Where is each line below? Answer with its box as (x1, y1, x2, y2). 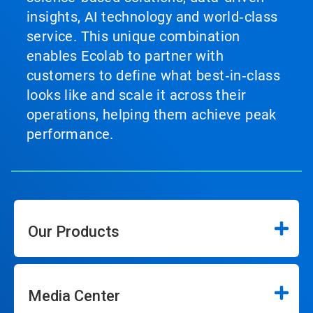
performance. (27, 126, 114, 143)
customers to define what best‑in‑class (27, 67, 281, 84)
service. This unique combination (27, 28, 240, 45)
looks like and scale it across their (27, 87, 247, 103)
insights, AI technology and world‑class (27, 8, 278, 25)
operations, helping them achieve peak (27, 106, 277, 123)
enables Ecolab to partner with (27, 48, 224, 64)
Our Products (28, 223, 119, 240)
